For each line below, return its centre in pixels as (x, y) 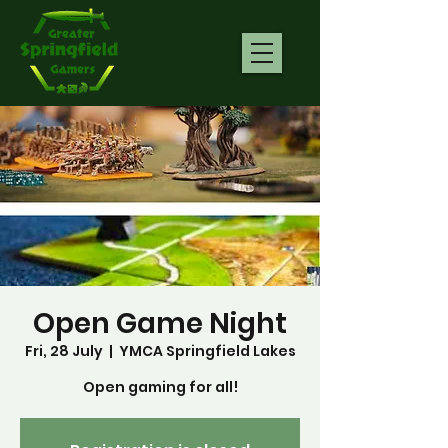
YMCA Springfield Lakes (207, 351)
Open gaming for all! (160, 387)
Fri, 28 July (63, 351)
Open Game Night (160, 323)
